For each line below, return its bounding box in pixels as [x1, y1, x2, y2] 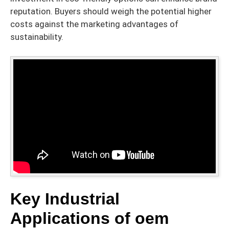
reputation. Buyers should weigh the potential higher [10, 6, 212, 17]
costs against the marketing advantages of [10, 19, 178, 30]
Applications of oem [10, 209, 169, 227]
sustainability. [10, 32, 63, 42]
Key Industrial [10, 189, 120, 208]
